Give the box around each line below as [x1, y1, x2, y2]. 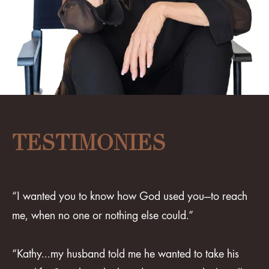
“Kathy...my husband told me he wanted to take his [12, 249, 239, 261]
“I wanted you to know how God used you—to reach [12, 191, 247, 203]
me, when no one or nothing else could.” [12, 210, 193, 222]
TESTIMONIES [12, 130, 166, 156]
